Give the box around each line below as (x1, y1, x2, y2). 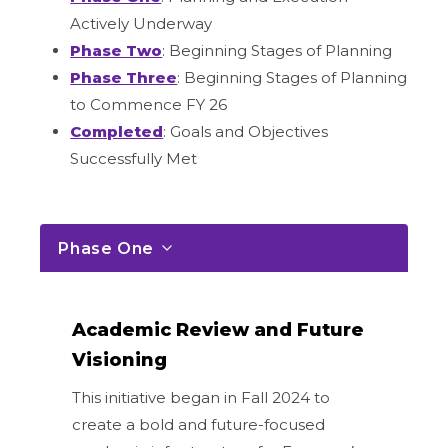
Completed (70, 121, 164, 141)
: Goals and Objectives (163, 121, 329, 141)
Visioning (72, 348, 168, 371)
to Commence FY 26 (70, 94, 228, 114)
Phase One (58, 238, 154, 258)
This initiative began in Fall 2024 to (72, 387, 331, 407)
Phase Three (70, 67, 178, 87)
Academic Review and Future (72, 318, 365, 341)
